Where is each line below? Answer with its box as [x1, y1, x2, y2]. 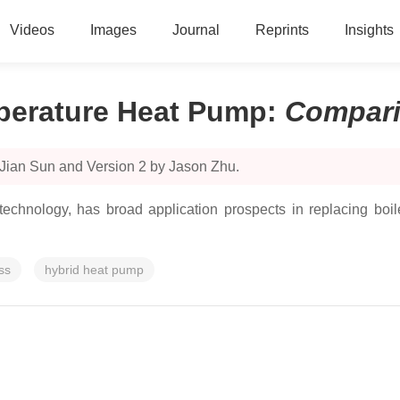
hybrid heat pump [45, 262, 144, 277]
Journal [171, 22, 220, 37]
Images [89, 22, 137, 37]
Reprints [254, 22, 309, 37]
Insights [344, 22, 394, 37]
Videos [9, 22, 54, 37]
